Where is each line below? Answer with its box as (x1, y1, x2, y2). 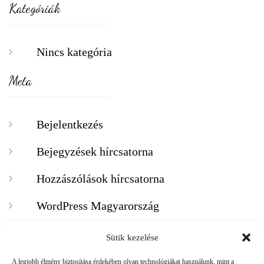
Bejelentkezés (37, 117, 103, 131)
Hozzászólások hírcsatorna (37, 171, 164, 185)
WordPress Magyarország (37, 199, 159, 212)
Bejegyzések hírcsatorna (37, 144, 153, 158)
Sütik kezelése (105, 233, 159, 242)
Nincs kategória (37, 45, 112, 58)
